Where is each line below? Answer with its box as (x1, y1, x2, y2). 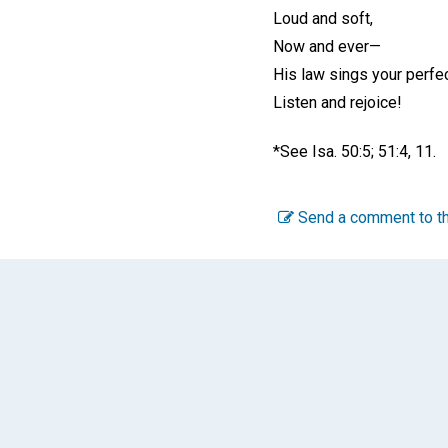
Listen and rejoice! (273, 93, 402, 113)
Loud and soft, (273, 9, 373, 29)
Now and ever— (273, 37, 381, 57)
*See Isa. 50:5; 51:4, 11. (273, 142, 436, 162)
